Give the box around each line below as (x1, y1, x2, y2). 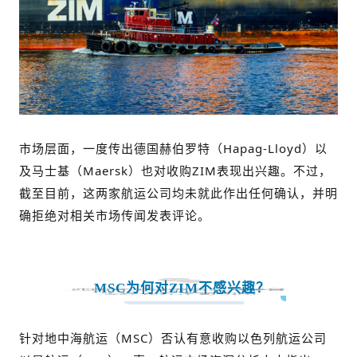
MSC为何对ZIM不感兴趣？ (94, 280, 270, 296)
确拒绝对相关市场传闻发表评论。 (19, 207, 210, 224)
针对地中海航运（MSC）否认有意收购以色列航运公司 (19, 329, 327, 346)
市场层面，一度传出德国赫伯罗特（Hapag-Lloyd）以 (19, 140, 328, 157)
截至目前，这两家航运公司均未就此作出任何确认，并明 (19, 185, 338, 202)
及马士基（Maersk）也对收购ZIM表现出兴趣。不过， (19, 163, 331, 179)
